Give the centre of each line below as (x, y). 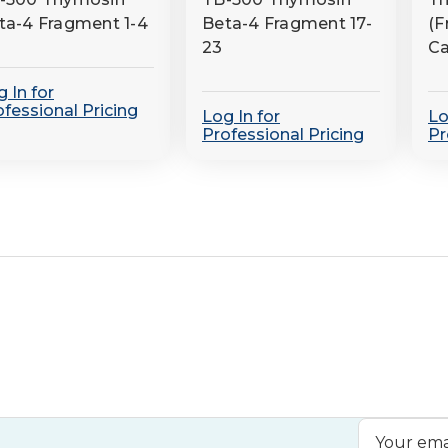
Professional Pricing (283, 134)
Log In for (241, 116)
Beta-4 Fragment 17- (287, 23)
